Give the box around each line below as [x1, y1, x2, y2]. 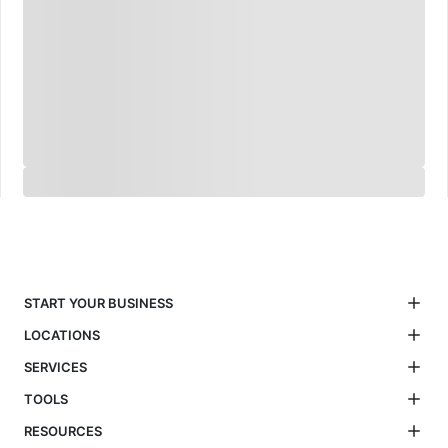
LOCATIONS [24, 326, 100, 343]
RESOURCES [24, 422, 102, 439]
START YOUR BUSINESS [24, 294, 173, 311]
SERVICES [24, 358, 87, 375]
